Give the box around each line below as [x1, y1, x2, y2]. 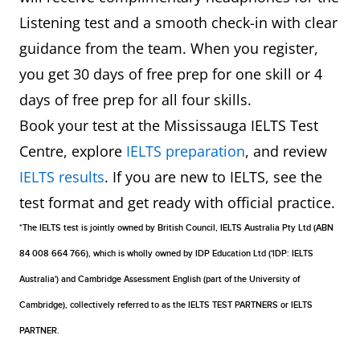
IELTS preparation [126, 141, 245, 161]
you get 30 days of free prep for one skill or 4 [19, 63, 322, 84]
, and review [245, 141, 327, 161]
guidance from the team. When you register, [19, 38, 318, 58]
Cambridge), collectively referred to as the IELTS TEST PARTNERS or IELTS [19, 299, 313, 310]
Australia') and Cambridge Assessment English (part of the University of [19, 273, 300, 284]
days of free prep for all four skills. [19, 89, 260, 109]
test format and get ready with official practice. [19, 192, 335, 212]
